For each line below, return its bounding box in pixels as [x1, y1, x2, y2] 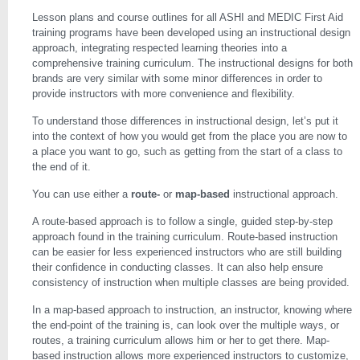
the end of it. [32, 161, 91, 173]
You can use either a [32, 188, 131, 200]
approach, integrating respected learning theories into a [32, 42, 287, 54]
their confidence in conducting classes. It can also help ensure [32, 261, 323, 273]
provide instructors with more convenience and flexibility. [32, 88, 295, 100]
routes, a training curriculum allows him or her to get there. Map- [32, 334, 329, 346]
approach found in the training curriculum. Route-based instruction [32, 231, 337, 243]
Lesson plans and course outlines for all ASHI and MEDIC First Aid [32, 11, 343, 23]
